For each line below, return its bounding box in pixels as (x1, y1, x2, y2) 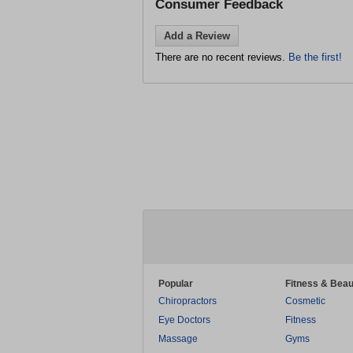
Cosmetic (285, 295, 325, 307)
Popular (158, 278, 193, 289)
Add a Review (164, 30, 230, 42)
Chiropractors (158, 295, 217, 307)
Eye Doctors (158, 314, 210, 325)
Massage (158, 333, 198, 344)
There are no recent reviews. (155, 51, 288, 63)
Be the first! (288, 51, 342, 63)
